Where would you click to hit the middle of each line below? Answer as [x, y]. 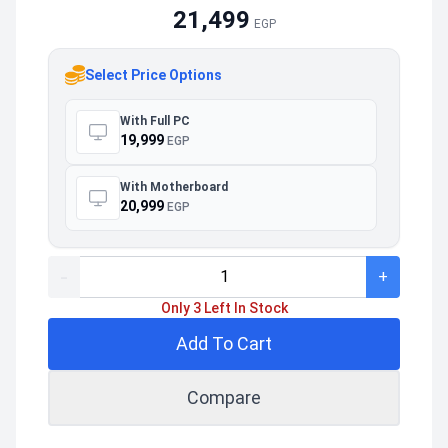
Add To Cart [224, 343]
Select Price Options [153, 74]
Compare [224, 397]
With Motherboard [174, 187]
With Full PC [155, 121]
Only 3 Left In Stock [224, 307]
